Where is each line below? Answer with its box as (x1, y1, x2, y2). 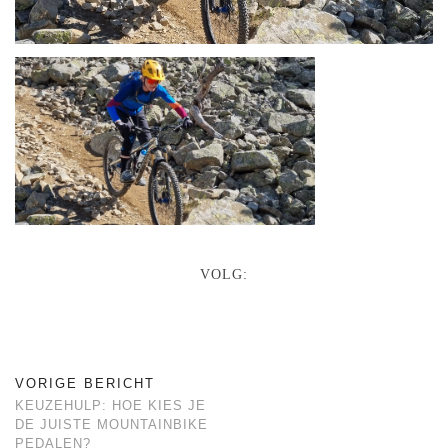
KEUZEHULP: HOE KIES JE (15, 397, 206, 413)
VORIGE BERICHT (15, 375, 155, 391)
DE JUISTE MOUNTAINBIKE (15, 416, 208, 432)
